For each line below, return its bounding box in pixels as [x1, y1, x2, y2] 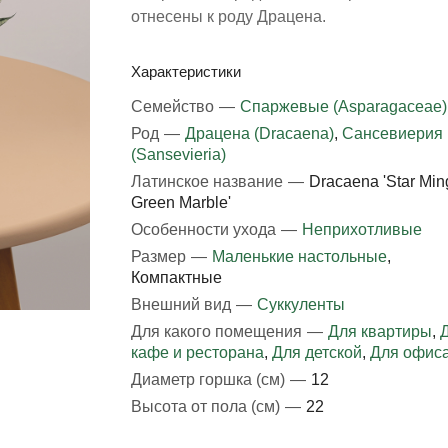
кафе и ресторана [130, 344, 264, 361]
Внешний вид [130, 296, 235, 313]
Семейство [130, 98, 218, 115]
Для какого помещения [130, 323, 306, 340]
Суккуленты [256, 296, 345, 313]
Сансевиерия [341, 125, 443, 142]
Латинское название [130, 173, 287, 190]
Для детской [271, 344, 362, 361]
